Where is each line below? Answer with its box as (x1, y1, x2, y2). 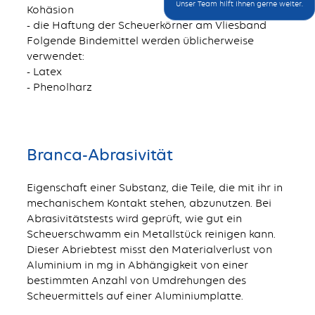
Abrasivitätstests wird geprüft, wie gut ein (26, 211, 242, 225)
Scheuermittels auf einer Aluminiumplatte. (26, 288, 243, 302)
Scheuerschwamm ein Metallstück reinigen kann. (26, 226, 276, 240)
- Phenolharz (26, 80, 92, 94)
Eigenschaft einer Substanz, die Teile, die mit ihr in (26, 180, 283, 194)
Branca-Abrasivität (26, 144, 173, 165)
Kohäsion (26, 3, 74, 17)
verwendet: (26, 49, 84, 63)
